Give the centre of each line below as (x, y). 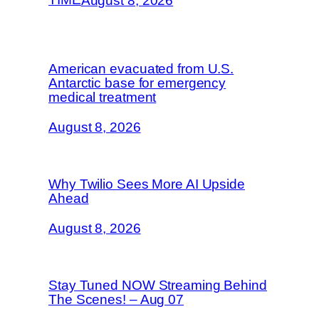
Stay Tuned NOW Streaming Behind (158, 286)
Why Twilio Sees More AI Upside (147, 184)
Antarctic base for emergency (137, 83)
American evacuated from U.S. (141, 69)
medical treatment (103, 98)
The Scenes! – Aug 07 (116, 300)
